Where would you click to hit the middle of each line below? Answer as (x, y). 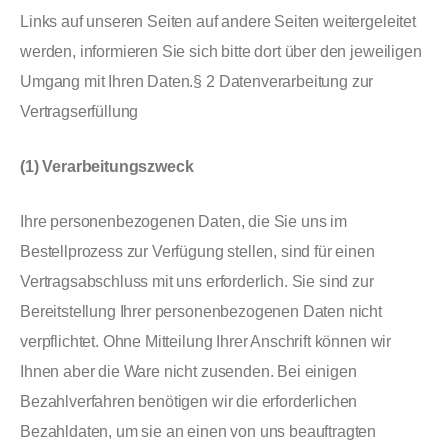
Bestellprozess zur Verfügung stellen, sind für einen (197, 251)
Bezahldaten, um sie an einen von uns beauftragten (198, 431)
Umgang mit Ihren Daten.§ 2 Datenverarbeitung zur (197, 81)
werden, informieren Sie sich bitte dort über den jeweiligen (221, 51)
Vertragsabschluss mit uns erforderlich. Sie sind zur (197, 281)
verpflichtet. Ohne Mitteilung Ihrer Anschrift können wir (206, 341)
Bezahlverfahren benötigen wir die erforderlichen (189, 401)
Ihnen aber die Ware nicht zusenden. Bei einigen (188, 371)
